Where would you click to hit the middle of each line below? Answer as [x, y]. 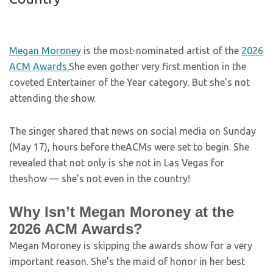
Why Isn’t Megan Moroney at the [122, 212]
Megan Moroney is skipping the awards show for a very [131, 246]
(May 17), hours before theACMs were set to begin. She [129, 147]
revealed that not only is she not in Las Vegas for [117, 163]
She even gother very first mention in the [158, 66]
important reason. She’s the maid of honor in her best [127, 261]
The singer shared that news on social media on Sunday [133, 131]
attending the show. [52, 98]
